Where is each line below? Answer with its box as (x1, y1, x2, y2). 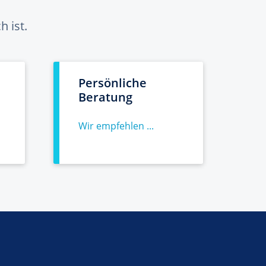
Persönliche (78, 75, 147, 91)
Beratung (78, 89, 132, 105)
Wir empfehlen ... (78, 119, 154, 132)
